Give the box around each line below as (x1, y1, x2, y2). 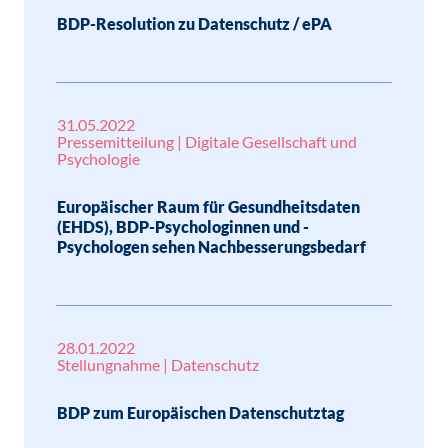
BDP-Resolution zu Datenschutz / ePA (57, 14, 332, 33)
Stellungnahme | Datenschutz (57, 355, 259, 374)
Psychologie (57, 149, 140, 168)
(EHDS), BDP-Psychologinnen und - (57, 217, 309, 236)
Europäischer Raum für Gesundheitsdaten (57, 197, 360, 216)
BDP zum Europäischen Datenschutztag (57, 403, 344, 422)
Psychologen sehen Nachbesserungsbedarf (57, 237, 366, 256)
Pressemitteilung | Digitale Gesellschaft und (57, 132, 357, 151)
